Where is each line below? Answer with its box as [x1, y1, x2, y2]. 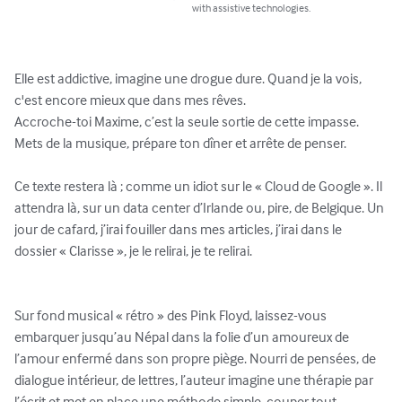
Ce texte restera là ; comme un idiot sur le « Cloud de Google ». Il [14, 177, 385, 196]
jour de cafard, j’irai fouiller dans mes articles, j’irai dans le [14, 220, 345, 239]
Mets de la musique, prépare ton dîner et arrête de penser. [14, 134, 349, 153]
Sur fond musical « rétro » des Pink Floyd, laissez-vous [14, 306, 329, 325]
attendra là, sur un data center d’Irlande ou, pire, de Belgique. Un [14, 198, 387, 217]
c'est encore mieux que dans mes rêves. [14, 91, 246, 109]
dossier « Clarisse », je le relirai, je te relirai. [14, 241, 255, 260]
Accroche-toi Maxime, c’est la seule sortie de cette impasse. [14, 112, 362, 131]
